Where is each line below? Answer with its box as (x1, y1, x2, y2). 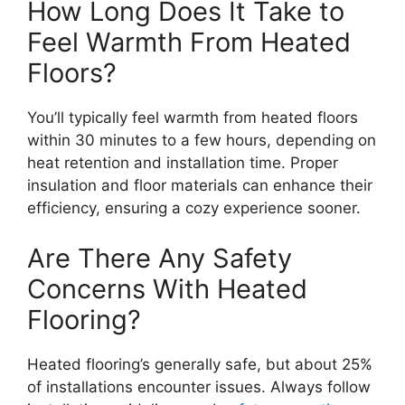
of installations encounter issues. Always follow (27, 377, 371, 396)
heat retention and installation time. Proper (27, 154, 338, 173)
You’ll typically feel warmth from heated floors (27, 108, 358, 127)
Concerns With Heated (27, 272, 307, 305)
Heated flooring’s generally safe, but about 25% (27, 354, 372, 373)
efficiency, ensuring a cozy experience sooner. (27, 199, 361, 218)
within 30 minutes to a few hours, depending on (27, 131, 376, 150)
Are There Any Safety (27, 241, 292, 274)
